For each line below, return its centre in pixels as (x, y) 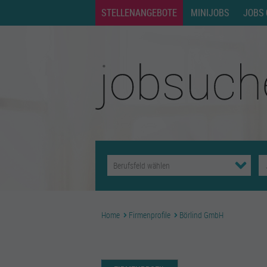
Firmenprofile (150, 215)
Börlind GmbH (201, 215)
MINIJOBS (210, 13)
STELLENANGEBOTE (139, 13)
